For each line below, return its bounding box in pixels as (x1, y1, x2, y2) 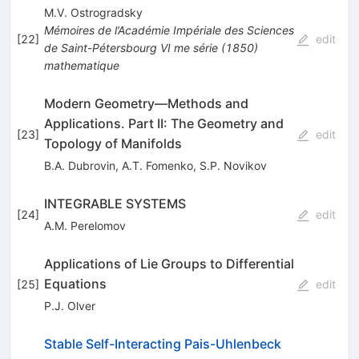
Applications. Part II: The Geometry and (43, 115, 284, 132)
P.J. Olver (43, 299, 95, 313)
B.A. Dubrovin (43, 159, 115, 173)
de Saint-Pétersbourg (43, 41, 157, 55)
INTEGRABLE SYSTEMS (43, 196, 186, 212)
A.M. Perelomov (43, 219, 126, 233)
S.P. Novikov (199, 159, 267, 173)
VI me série (159, 41, 218, 55)
